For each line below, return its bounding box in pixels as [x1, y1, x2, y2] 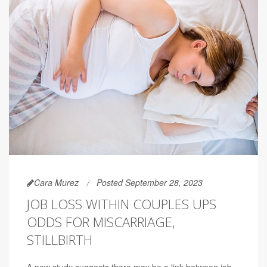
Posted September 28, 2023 [97, 176, 203, 189]
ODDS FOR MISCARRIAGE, [27, 213, 175, 231]
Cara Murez [34, 176, 79, 189]
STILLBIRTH [27, 231, 92, 249]
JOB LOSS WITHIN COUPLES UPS [27, 195, 216, 213]
